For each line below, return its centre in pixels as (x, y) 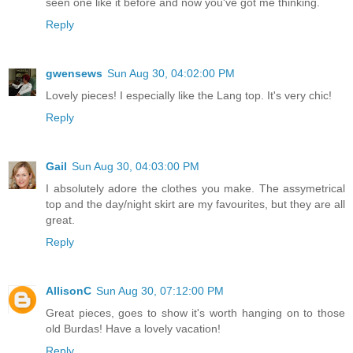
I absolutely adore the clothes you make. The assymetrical (195, 188)
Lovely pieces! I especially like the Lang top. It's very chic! (189, 95)
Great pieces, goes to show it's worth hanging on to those (195, 312)
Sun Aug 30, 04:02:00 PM (171, 73)
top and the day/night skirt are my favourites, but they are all (195, 204)
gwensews (74, 73)
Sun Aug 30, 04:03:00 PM (136, 166)
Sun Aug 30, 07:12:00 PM (160, 290)
